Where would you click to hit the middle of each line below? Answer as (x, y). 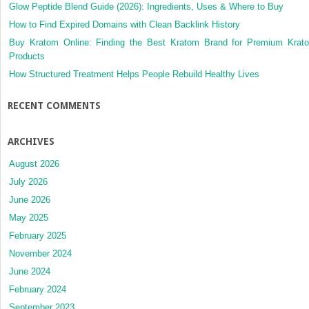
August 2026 (34, 163)
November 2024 (40, 253)
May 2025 (29, 217)
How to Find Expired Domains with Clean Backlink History (124, 24)
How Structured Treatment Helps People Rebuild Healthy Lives (134, 74)
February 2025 (38, 235)
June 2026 (30, 199)
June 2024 (30, 271)
